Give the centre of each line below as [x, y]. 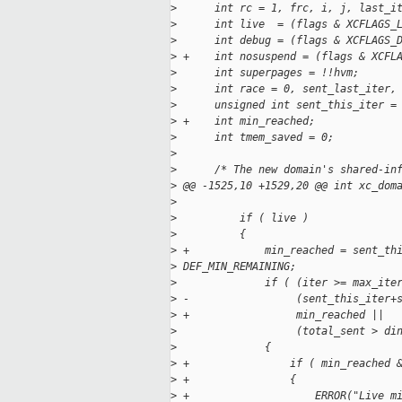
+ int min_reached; [246, 122]
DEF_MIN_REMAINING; [236, 267]
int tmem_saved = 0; [255, 138]
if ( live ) [243, 218]
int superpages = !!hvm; [268, 73]
